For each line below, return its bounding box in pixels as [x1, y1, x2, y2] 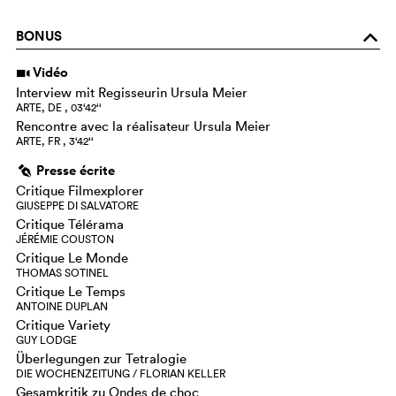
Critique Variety [16, 316, 110, 333]
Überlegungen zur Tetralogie [16, 349, 187, 367]
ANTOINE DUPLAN [16, 298, 108, 314]
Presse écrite [36, 160, 115, 179]
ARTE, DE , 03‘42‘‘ [16, 99, 102, 115]
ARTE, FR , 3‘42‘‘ [16, 133, 94, 148]
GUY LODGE [16, 331, 77, 347]
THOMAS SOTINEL [16, 264, 109, 280]
